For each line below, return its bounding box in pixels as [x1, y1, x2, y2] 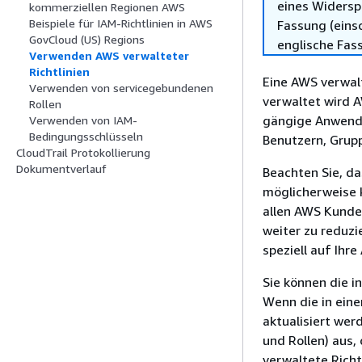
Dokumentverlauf [16, 162, 107, 176]
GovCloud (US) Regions [29, 32, 145, 47]
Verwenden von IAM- [29, 113, 137, 128]
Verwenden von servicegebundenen [29, 81, 213, 95]
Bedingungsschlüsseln [29, 129, 143, 144]
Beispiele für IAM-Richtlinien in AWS [29, 16, 213, 31]
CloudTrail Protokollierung [16, 145, 150, 160]
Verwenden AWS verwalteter [29, 48, 189, 63]
